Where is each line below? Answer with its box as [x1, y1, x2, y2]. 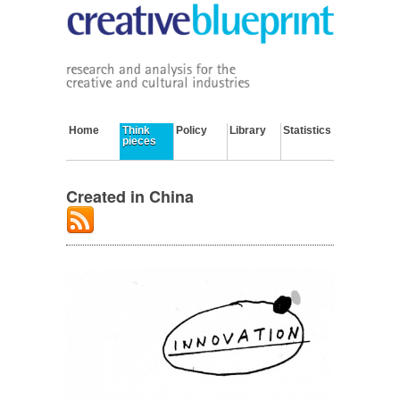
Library [229, 124, 266, 137]
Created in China [66, 184, 194, 208]
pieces [122, 135, 156, 148]
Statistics [283, 124, 331, 137]
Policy [176, 124, 207, 137]
